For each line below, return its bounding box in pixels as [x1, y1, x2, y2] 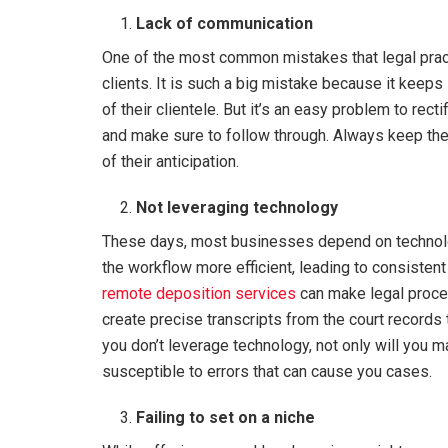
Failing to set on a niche [136, 408, 316, 427]
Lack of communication [136, 14, 314, 33]
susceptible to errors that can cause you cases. [102, 362, 440, 381]
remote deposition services [102, 284, 296, 303]
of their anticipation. [102, 152, 239, 171]
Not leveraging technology [136, 198, 339, 217]
